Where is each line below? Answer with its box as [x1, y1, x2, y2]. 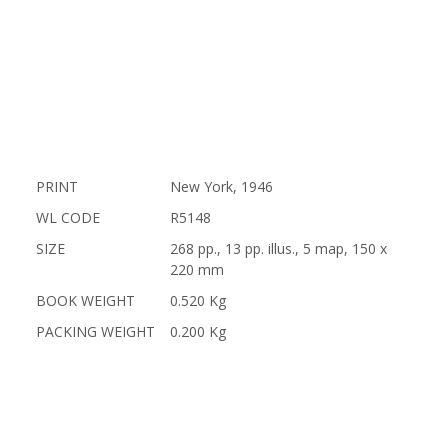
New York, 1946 [169, 177, 273, 196]
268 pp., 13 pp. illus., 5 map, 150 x [169, 239, 387, 258]
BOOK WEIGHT [35, 291, 135, 310]
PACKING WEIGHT [35, 322, 155, 341]
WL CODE [35, 208, 100, 227]
